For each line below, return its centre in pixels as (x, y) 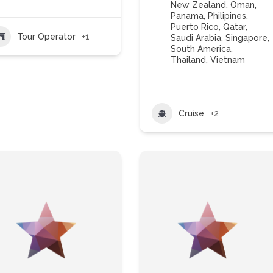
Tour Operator (47, 36)
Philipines (227, 16)
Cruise (192, 113)
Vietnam (228, 60)
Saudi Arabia (196, 38)
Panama (187, 16)
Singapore (247, 38)
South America (201, 49)
